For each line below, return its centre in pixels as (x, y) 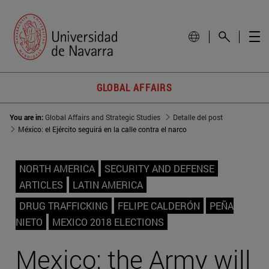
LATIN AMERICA (108, 185)
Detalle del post (198, 117)
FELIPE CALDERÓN (159, 206)
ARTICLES (41, 185)
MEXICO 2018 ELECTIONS (108, 222)
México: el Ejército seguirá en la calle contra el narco (102, 129)
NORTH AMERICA (57, 169)
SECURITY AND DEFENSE (159, 169)
